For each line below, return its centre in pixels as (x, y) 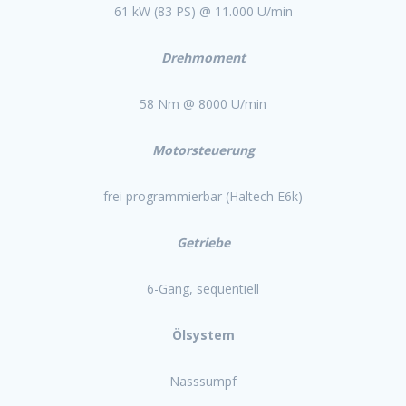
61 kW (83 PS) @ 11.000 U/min (203, 11)
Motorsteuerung (203, 150)
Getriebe (203, 242)
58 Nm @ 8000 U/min (203, 103)
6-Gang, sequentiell (203, 288)
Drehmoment (203, 57)
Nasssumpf (203, 381)
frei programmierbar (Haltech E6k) (203, 196)
